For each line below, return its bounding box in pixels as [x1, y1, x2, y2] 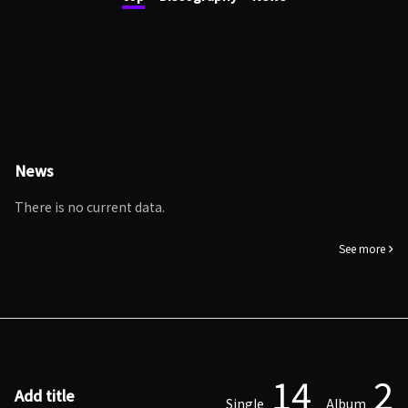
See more [339, 240, 385, 257]
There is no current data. [15, 198, 165, 216]
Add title [15, 384, 75, 406]
